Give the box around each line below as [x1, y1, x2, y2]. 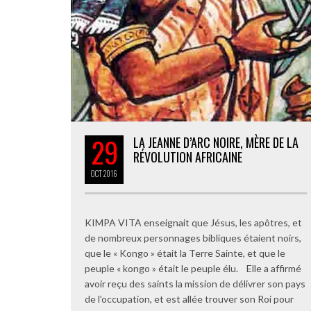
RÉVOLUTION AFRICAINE [133, 148, 242, 166]
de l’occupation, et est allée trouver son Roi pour [85, 293, 294, 305]
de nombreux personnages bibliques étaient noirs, [85, 232, 301, 244]
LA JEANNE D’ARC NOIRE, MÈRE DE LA [133, 133, 299, 151]
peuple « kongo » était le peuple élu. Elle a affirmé [85, 262, 301, 274]
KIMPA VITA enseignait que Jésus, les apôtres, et [85, 217, 302, 228]
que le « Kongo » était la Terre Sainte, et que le [85, 247, 285, 259]
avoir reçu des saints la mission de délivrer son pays [85, 278, 305, 289]
